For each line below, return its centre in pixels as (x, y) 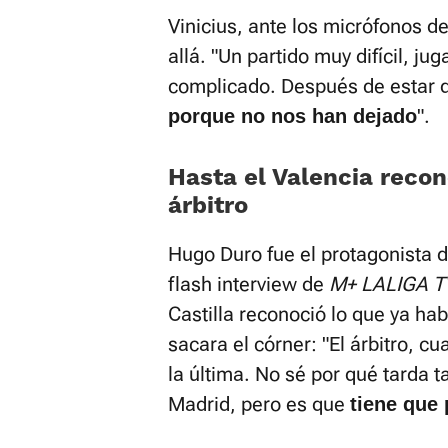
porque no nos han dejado (292, 115)
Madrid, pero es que (259, 403)
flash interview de (248, 283)
